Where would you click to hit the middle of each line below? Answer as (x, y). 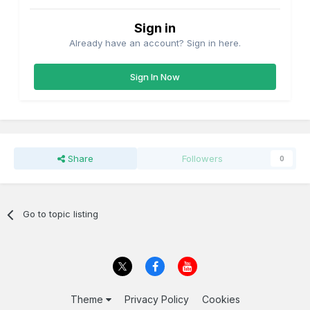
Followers (203, 159)
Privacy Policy (156, 299)
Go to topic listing (61, 214)
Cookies (221, 299)
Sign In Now (155, 77)
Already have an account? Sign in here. (155, 43)
